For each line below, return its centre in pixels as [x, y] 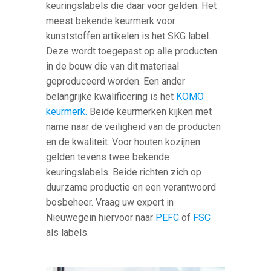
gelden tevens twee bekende [108, 157]
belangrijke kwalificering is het [111, 97]
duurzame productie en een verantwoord [131, 188]
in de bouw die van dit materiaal [113, 67]
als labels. [68, 233]
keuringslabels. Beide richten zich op [124, 172]
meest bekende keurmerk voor [111, 21]
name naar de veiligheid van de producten [134, 127]
